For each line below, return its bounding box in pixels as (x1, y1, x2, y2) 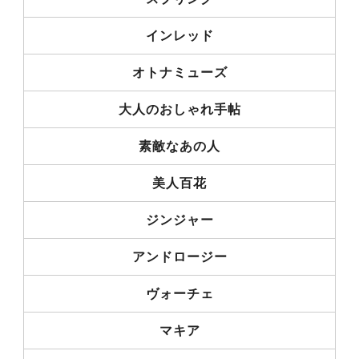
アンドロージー (131, 249, 228, 264)
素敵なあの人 (139, 139, 220, 153)
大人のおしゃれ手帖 (118, 102, 241, 116)
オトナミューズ (131, 65, 228, 79)
